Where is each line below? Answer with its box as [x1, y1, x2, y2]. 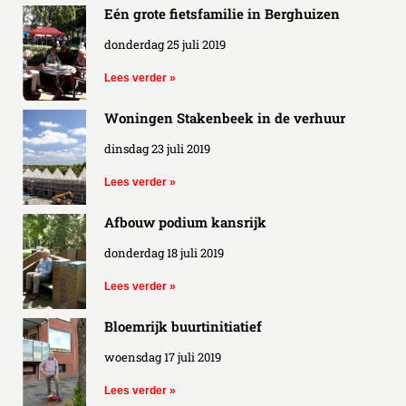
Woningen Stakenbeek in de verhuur [104, 108, 345, 127]
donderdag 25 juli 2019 [104, 35, 226, 53]
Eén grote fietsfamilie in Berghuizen [104, 4, 340, 23]
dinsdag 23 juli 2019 [104, 140, 210, 157]
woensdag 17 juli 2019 [104, 348, 221, 365]
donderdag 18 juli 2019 [104, 244, 224, 261]
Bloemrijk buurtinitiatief [104, 316, 262, 335]
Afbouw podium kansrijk [104, 212, 266, 231]
